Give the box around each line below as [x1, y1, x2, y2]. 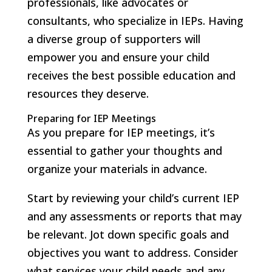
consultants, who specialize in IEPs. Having [27, 13, 243, 28]
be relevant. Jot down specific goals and [27, 226, 229, 242]
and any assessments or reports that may [27, 208, 242, 223]
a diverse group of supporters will [27, 31, 200, 46]
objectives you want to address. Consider [27, 245, 238, 260]
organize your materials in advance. [27, 161, 207, 176]
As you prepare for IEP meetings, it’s [27, 124, 215, 140]
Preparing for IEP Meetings [27, 111, 156, 125]
